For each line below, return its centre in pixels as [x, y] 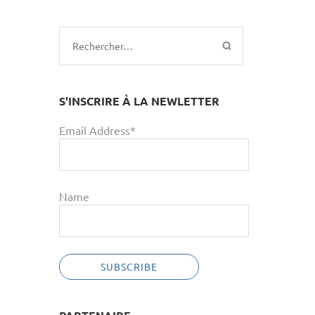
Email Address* [97, 130]
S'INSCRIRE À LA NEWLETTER [139, 101]
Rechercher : [103, 45]
